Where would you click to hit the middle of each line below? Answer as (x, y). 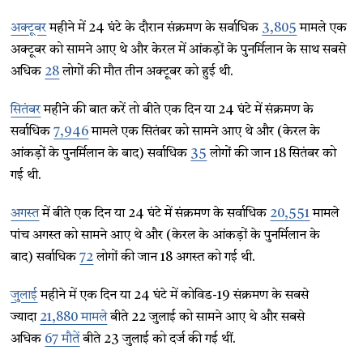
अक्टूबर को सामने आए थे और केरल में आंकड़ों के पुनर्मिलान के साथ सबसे (179, 50)
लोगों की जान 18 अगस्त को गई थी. (175, 258)
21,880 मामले (74, 318)
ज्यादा (26, 318)
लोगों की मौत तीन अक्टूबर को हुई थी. (147, 72)
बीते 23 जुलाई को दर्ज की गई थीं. (158, 340)
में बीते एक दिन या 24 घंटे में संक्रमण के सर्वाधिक (155, 214)
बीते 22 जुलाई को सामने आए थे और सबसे (206, 318)
